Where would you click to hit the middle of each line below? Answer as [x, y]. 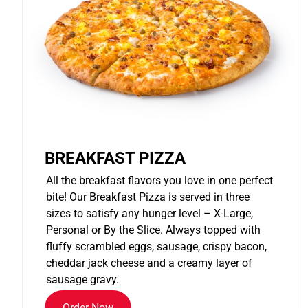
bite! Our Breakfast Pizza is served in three [148, 197]
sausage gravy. [82, 280]
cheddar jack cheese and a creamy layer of [149, 263]
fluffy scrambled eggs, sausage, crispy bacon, [156, 247]
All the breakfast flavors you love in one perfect [159, 181]
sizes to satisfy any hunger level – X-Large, [150, 214]
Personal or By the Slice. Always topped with [153, 230]
